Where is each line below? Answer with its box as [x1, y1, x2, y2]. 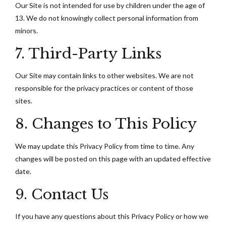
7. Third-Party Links [15, 45, 161, 63]
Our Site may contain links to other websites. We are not [15, 71, 194, 80]
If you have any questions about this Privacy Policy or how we [15, 211, 208, 220]
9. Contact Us [15, 185, 108, 203]
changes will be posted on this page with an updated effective [15, 154, 211, 163]
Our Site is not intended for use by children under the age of [15, 1, 205, 10]
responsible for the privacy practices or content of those [15, 84, 193, 93]
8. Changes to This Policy [15, 115, 197, 133]
